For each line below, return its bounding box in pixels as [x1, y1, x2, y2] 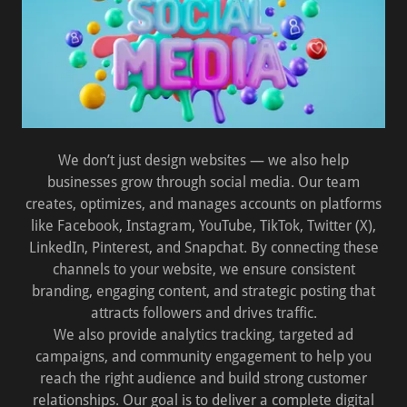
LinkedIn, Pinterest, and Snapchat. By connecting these [28, 239, 379, 256]
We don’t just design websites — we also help [58, 152, 349, 169]
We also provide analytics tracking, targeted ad [54, 326, 353, 343]
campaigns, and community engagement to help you [35, 348, 372, 365]
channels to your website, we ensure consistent [52, 261, 355, 278]
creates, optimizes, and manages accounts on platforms [25, 195, 382, 213]
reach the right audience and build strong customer [40, 370, 367, 387]
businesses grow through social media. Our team [47, 174, 360, 191]
